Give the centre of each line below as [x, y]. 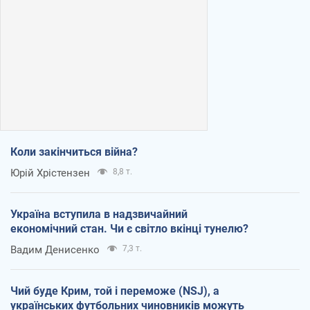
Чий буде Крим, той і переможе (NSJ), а [115, 291]
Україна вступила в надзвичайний [99, 214]
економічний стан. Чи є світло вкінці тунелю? [129, 228]
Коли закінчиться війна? [74, 152]
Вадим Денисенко [55, 249]
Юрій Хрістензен [50, 173]
